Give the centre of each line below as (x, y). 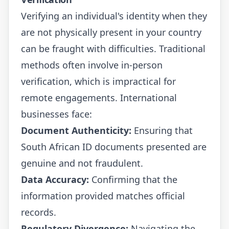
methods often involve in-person (92, 65)
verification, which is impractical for (98, 81)
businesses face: (56, 114)
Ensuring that (162, 130)
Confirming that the (133, 179)
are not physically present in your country (111, 32)
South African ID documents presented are (114, 146)
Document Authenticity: (76, 130)
